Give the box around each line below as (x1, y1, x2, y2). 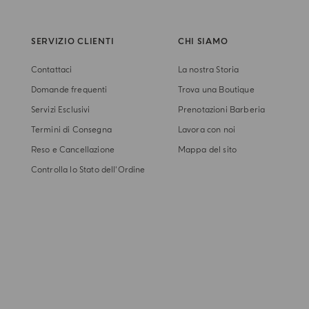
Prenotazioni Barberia (177, 105, 266, 115)
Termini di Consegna (30, 125, 112, 135)
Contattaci (30, 65, 72, 75)
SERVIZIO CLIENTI (30, 37, 114, 47)
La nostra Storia (177, 65, 239, 75)
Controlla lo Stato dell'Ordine (30, 165, 146, 175)
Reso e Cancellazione (30, 145, 114, 155)
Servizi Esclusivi (30, 105, 90, 115)
